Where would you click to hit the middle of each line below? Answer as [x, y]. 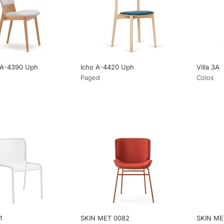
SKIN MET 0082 [105, 218]
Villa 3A [208, 67]
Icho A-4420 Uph [107, 67]
